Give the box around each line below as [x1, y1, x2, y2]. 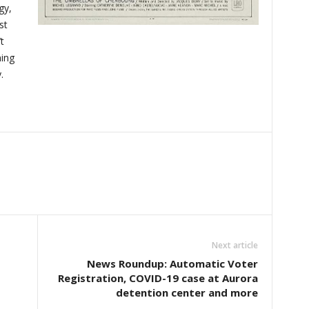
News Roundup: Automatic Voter [86, 257, 258, 271]
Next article [211, 239, 258, 252]
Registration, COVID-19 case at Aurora [57, 271, 258, 286]
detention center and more [115, 286, 258, 300]
